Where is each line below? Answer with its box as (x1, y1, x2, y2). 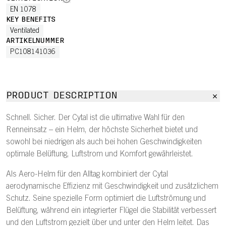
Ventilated (10, 28, 39, 35)
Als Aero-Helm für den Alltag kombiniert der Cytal (6, 171, 168, 179)
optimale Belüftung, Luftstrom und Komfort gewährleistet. (6, 150, 193, 158)
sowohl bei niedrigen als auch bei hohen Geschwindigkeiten (6, 138, 202, 146)
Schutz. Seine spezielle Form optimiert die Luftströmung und (6, 195, 206, 203)
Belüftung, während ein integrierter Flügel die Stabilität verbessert (6, 207, 216, 215)
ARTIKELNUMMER (6, 37, 64, 45)
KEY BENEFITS (6, 16, 55, 24)
